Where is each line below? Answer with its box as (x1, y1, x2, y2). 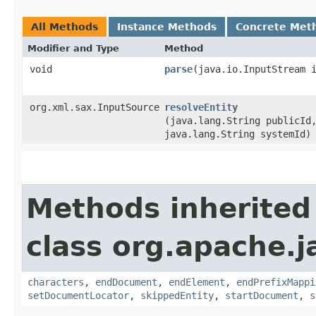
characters (28, 276, 84, 288)
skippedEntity (140, 290, 214, 301)
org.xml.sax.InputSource (30, 102, 159, 113)
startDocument (225, 290, 298, 301)
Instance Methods (117, 21, 217, 32)
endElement (169, 276, 225, 288)
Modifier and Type (28, 43, 119, 54)
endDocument (95, 276, 157, 288)
